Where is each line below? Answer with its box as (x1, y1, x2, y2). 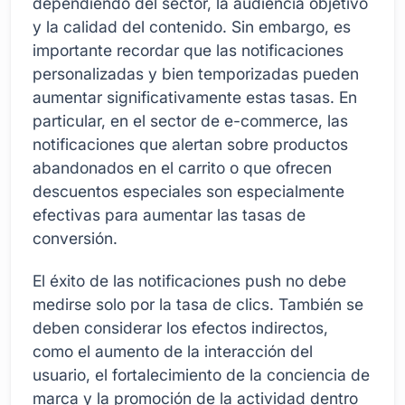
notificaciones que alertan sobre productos (33, 134, 348, 154)
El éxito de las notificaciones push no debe (33, 271, 346, 291)
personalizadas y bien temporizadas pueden (33, 63, 359, 83)
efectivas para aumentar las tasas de (33, 204, 306, 224)
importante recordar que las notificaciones (33, 40, 344, 60)
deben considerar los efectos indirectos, (33, 318, 328, 338)
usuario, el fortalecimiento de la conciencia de (33, 365, 370, 385)
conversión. (33, 228, 118, 248)
